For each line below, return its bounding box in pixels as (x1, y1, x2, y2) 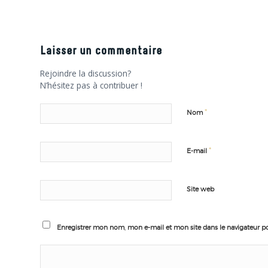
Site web (187, 185, 214, 193)
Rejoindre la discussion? (40, 67, 131, 79)
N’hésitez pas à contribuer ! (40, 79, 142, 91)
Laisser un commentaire (40, 45, 162, 57)
